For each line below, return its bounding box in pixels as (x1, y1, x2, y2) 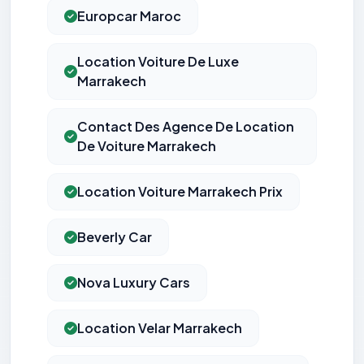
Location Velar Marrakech (77, 319, 242, 337)
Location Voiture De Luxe (77, 53, 239, 71)
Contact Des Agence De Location (77, 118, 294, 136)
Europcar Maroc (77, 7, 181, 25)
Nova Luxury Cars (77, 274, 190, 292)
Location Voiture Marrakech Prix (77, 183, 283, 201)
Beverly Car (77, 228, 152, 246)
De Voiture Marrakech (77, 137, 216, 155)
